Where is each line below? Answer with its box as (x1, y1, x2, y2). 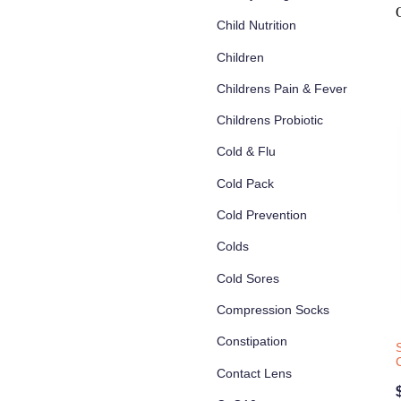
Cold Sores (217, 270, 279, 286)
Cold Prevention (217, 208, 307, 223)
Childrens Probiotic (217, 113, 323, 128)
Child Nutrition (217, 18, 296, 33)
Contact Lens (217, 365, 292, 380)
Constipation (217, 334, 287, 349)
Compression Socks (217, 302, 329, 317)
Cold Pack (217, 175, 274, 191)
